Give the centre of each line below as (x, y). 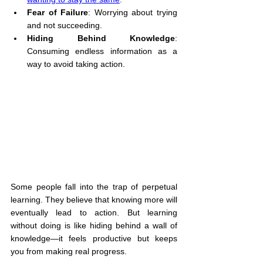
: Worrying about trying (133, 13)
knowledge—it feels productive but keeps (94, 238)
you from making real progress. (69, 251)
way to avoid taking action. (76, 64)
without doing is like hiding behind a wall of (94, 225)
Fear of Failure (58, 13)
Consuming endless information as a (102, 51)
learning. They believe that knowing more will (94, 199)
